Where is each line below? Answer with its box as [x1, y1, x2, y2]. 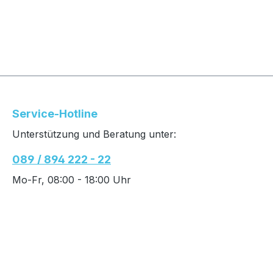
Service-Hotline [12, 107, 97, 120]
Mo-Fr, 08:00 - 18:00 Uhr [12, 174, 131, 186]
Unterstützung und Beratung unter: [12, 128, 176, 140]
